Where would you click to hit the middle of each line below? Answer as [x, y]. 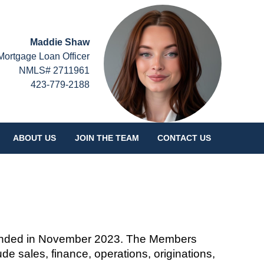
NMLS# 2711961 [54, 70]
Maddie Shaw [60, 42]
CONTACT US [184, 138]
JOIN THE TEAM [107, 138]
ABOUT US [35, 138]
